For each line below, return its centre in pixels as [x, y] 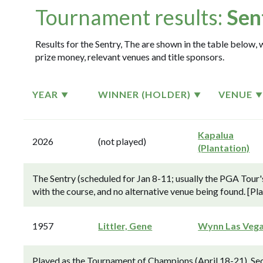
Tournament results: [131, 17]
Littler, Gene [125, 226]
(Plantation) [224, 148]
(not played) [122, 141]
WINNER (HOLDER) [145, 94]
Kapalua [216, 135]
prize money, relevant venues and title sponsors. [130, 57]
